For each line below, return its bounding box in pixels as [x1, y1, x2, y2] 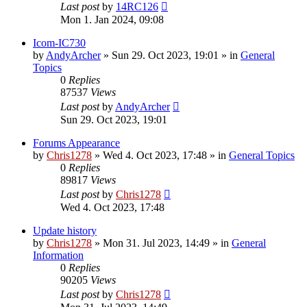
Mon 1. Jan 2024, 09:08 [60, 14, 164, 26]
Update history [33, 225, 97, 237]
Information [33, 249, 84, 262]
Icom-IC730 [33, 37, 86, 49]
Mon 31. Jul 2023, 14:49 [103, 237, 210, 249]
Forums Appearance [33, 137, 120, 149]
